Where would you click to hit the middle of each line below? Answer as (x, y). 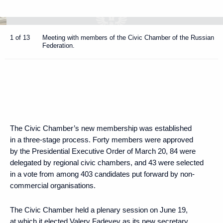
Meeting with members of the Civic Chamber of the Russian (128, 37)
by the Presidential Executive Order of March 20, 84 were (103, 151)
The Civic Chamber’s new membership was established (101, 128)
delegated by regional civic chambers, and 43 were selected (107, 162)
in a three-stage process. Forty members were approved (102, 139)
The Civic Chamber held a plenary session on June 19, (99, 210)
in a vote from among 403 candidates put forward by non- (102, 174)
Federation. (58, 45)
